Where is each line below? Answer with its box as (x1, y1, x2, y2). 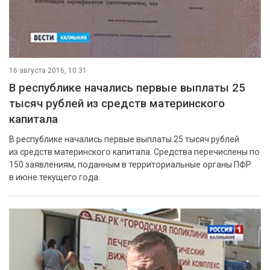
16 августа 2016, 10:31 (9, 66, 87, 75)
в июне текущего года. (9, 172, 100, 182)
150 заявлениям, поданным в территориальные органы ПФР (9, 159, 251, 169)
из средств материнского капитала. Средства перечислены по (9, 146, 260, 157)
